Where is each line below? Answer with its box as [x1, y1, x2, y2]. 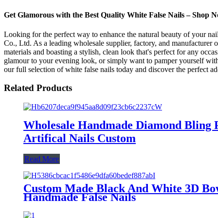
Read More [24, 154, 59, 163]
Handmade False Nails [23, 190, 136, 203]
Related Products [4, 83, 72, 93]
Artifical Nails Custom [23, 131, 136, 145]
